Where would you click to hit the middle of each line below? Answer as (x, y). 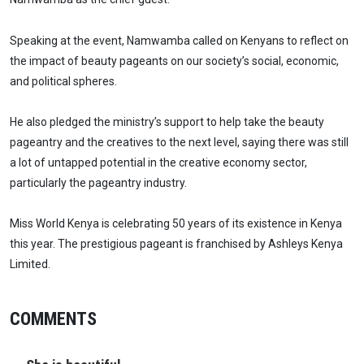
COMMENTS (53, 319)
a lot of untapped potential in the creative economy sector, (158, 162)
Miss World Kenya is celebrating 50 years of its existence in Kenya (176, 224)
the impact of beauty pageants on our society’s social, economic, (174, 61)
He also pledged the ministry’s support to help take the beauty (167, 121)
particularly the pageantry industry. (98, 182)
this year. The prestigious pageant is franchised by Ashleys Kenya (176, 244)
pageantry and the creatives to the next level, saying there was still (179, 142)
